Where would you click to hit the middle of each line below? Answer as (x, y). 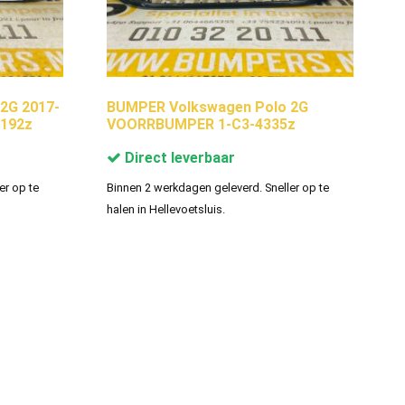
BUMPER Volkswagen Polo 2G (207, 107)
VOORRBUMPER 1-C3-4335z (201, 124)
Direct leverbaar (178, 157)
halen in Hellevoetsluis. (165, 209)
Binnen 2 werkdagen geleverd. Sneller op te (217, 187)
